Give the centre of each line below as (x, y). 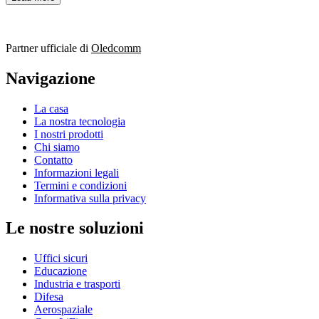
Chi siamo (57, 147)
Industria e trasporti (77, 284)
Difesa (49, 297)
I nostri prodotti (69, 134)
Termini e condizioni (80, 185)
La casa (51, 108)
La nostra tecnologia (80, 121)
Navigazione (51, 78)
